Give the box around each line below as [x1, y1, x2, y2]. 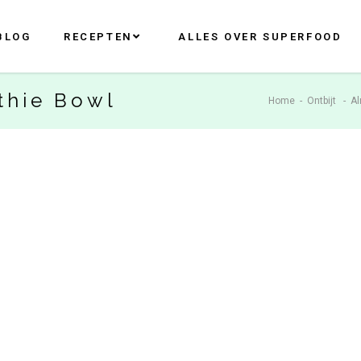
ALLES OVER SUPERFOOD [178, 30, 342, 43]
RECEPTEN [63, 30, 133, 43]
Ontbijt [307, 94, 336, 106]
